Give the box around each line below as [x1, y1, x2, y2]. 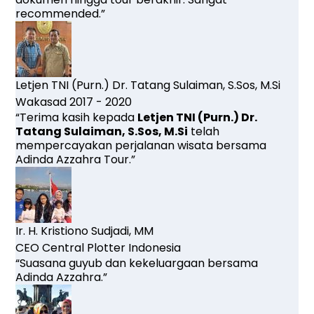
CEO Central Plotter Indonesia [15, 239, 182, 256]
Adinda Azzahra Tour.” [15, 151, 136, 168]
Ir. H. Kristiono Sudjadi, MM [15, 222, 154, 239]
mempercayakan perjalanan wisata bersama [15, 137, 267, 153]
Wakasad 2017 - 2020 [15, 93, 132, 110]
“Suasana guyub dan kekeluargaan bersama [15, 254, 259, 271]
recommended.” [15, 5, 106, 22]
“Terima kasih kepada [15, 109, 138, 125]
